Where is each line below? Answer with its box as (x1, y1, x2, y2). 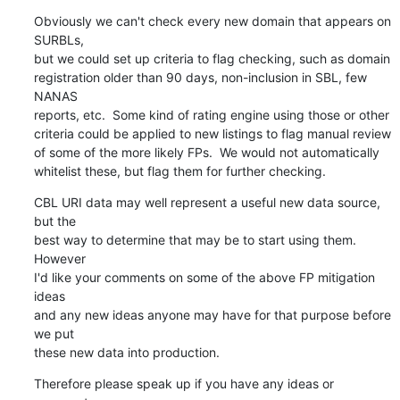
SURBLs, (33, 31, 84, 47)
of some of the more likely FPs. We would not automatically (33, 144, 379, 160)
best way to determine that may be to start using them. (33, 231, 356, 247)
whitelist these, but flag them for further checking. (33, 162, 326, 179)
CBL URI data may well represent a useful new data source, (33, 194, 380, 210)
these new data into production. (33, 344, 220, 360)
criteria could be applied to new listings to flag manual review (33, 125, 391, 141)
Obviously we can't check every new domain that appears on (33, 12, 391, 29)
